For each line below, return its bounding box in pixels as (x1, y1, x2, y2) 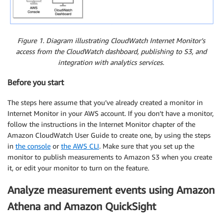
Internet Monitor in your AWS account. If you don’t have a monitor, (7, 109, 214, 117)
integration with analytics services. (58, 57, 164, 66)
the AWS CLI (61, 141, 99, 150)
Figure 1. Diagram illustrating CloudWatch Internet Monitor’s (17, 36, 205, 45)
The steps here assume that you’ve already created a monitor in (7, 98, 203, 107)
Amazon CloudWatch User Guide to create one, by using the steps (7, 130, 211, 139)
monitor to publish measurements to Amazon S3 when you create (7, 152, 212, 161)
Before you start (7, 77, 64, 88)
